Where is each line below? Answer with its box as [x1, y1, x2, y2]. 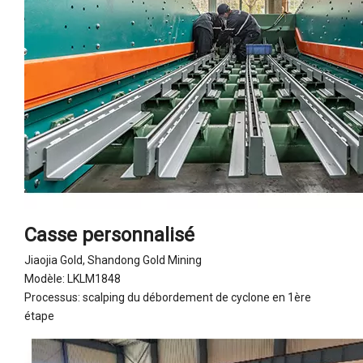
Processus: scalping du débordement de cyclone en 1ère [24, 290, 311, 304]
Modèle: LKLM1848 [24, 271, 121, 285]
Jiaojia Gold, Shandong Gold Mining [24, 253, 202, 267]
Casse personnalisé [24, 223, 194, 246]
